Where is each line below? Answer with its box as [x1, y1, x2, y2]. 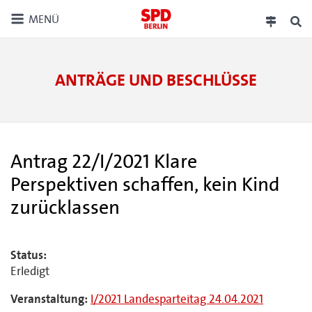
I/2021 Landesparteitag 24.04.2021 [91, 292, 263, 306]
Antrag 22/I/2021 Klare [10, 150, 197, 173]
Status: [10, 248, 47, 263]
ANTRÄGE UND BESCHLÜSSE [55, 70, 257, 90]
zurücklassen [10, 196, 120, 219]
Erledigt [10, 264, 49, 279]
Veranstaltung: [10, 292, 88, 306]
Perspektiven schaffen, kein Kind [10, 173, 280, 196]
